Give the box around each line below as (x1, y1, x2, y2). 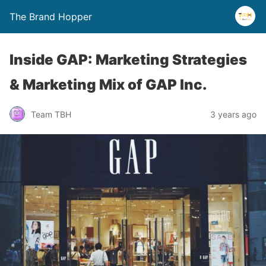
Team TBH (31, 109, 71, 119)
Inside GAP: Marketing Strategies (9, 51, 247, 68)
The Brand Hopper (9, 11, 92, 23)
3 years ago (210, 109, 256, 119)
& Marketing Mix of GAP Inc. (9, 76, 207, 93)
